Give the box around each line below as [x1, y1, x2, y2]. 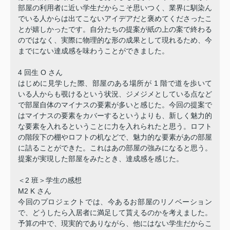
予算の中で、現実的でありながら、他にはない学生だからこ [18, 219, 212, 227]
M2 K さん [18, 186, 51, 195]
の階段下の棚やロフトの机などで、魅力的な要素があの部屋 [18, 132, 212, 141]
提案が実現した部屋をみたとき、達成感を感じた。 [18, 154, 183, 163]
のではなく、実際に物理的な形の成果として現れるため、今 [18, 35, 212, 44]
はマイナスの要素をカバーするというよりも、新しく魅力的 [18, 111, 212, 120]
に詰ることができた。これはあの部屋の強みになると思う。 [18, 143, 212, 152]
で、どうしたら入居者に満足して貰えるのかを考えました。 [18, 208, 212, 217]
